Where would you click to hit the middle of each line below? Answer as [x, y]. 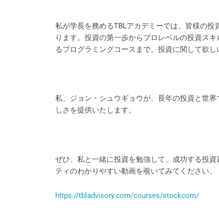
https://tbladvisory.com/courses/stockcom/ [127, 196]
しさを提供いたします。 [96, 110]
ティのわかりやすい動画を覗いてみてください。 [136, 171]
